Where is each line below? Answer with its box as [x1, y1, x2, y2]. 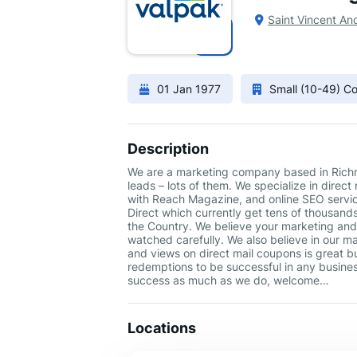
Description [127, 140, 209, 157]
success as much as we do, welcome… [127, 273, 329, 287]
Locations [127, 320, 196, 336]
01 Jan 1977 [157, 82, 221, 96]
